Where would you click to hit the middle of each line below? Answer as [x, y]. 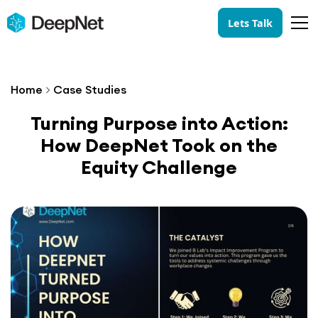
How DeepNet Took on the [159, 145]
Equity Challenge [159, 167]
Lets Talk [251, 23]
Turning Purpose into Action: [159, 123]
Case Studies [90, 89]
